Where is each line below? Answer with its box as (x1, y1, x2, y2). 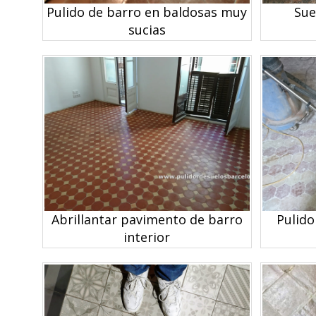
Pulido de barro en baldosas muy (47, 3, 248, 20)
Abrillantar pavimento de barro (51, 211, 243, 229)
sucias (128, 20, 166, 38)
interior (123, 229, 171, 246)
